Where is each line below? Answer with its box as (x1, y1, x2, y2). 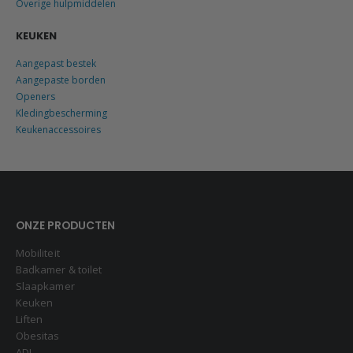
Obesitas (16, 328, 60, 343)
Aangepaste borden (16, 73, 106, 87)
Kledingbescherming (16, 106, 107, 121)
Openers (16, 90, 55, 104)
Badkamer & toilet (16, 262, 102, 277)
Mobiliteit (16, 245, 60, 260)
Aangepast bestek (16, 57, 96, 71)
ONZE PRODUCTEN (16, 217, 115, 233)
